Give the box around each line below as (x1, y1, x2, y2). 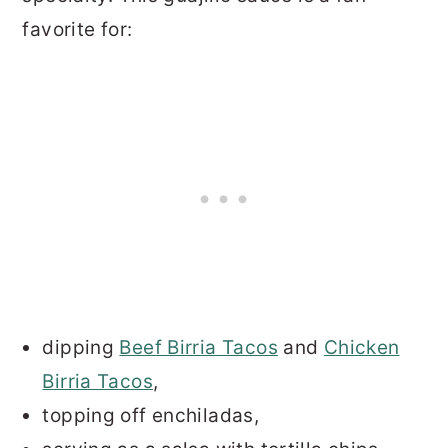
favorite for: (22, 17, 133, 41)
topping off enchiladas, (42, 403, 260, 427)
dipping (42, 335, 120, 359)
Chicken (323, 335, 400, 359)
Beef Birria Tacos (119, 335, 278, 359)
